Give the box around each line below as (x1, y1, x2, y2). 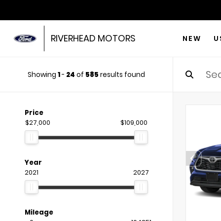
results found (99, 70, 145, 79)
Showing (28, 70, 58, 79)
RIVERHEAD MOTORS (50, 32, 136, 44)
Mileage (25, 208, 53, 217)
